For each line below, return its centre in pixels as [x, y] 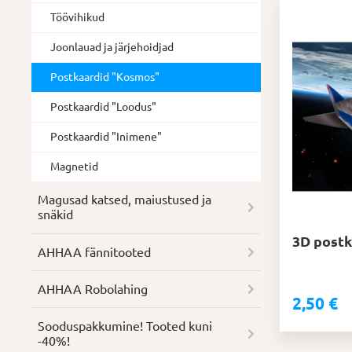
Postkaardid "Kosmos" [105, 77]
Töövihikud [78, 17]
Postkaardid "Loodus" [104, 106]
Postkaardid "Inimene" [106, 136]
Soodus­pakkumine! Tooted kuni [125, 326]
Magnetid [75, 166]
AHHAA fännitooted [95, 252]
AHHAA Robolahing [93, 289]
